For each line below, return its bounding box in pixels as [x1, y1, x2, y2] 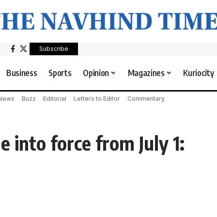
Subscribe [39, 45, 69, 52]
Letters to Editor [73, 95, 120, 103]
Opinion [83, 67, 109, 78]
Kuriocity [183, 67, 214, 78]
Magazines [127, 67, 165, 78]
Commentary [127, 95, 165, 103]
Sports [48, 67, 72, 78]
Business [6, 67, 37, 78]
